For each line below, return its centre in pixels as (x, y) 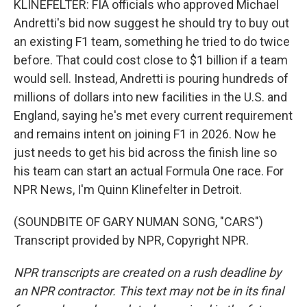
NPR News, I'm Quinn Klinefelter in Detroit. (128, 189)
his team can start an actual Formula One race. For (149, 171)
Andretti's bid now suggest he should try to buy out (151, 23)
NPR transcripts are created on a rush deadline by (148, 272)
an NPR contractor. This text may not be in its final (149, 291)
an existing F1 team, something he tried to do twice (152, 41)
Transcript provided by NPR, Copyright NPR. (131, 240)
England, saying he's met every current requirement (153, 115)
